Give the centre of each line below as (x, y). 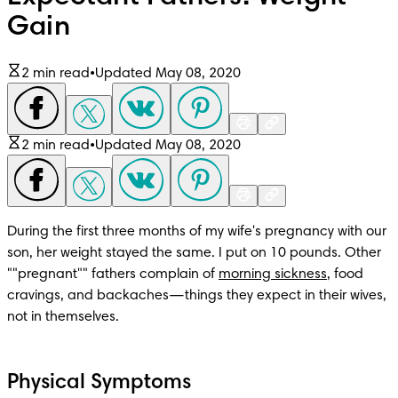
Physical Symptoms (99, 382)
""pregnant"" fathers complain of (113, 274)
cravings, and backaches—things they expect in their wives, (197, 295)
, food (345, 274)
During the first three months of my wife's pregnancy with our (197, 231)
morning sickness (273, 274)
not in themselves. (63, 317)
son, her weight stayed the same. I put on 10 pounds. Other (194, 253)
